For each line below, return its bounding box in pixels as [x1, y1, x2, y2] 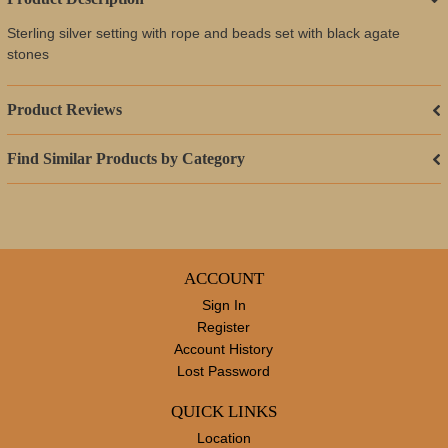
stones [6, 46, 49, 62]
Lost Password [177, 363, 271, 379]
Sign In [201, 297, 246, 313]
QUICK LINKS [170, 402, 277, 421]
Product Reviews [6, 101, 122, 118]
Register [197, 319, 251, 335]
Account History [174, 341, 274, 357]
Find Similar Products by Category [6, 150, 245, 167]
